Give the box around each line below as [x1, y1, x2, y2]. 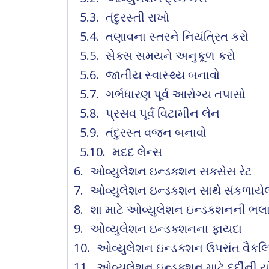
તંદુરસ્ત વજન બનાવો [106, 124, 207, 141]
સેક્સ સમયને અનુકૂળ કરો [106, 47, 235, 64]
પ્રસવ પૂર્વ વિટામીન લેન [106, 104, 220, 121]
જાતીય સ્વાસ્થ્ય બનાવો [106, 66, 220, 83]
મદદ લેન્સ [112, 143, 162, 160]
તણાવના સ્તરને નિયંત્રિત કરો [106, 28, 249, 44]
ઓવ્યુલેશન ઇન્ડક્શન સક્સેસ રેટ [90, 162, 252, 179]
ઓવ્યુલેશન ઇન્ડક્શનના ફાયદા [90, 220, 242, 237]
